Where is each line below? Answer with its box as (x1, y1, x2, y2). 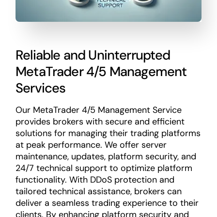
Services (15, 79, 66, 97)
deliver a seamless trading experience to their (15, 197, 199, 209)
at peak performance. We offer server (15, 139, 167, 151)
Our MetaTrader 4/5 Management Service (15, 104, 182, 116)
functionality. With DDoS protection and (15, 174, 174, 186)
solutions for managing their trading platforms (15, 127, 201, 139)
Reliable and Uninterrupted (15, 46, 170, 64)
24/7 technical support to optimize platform (15, 162, 192, 174)
